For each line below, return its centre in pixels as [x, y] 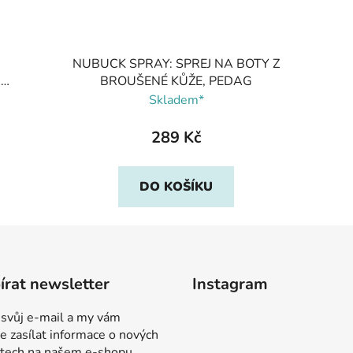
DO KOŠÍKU [176, 186]
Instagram [230, 284]
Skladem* [176, 100]
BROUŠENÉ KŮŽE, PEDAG [176, 81]
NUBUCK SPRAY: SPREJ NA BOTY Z [176, 63]
